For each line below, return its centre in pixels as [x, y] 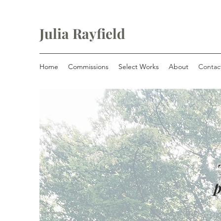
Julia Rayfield [82, 33]
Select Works [139, 67]
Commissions [88, 67]
